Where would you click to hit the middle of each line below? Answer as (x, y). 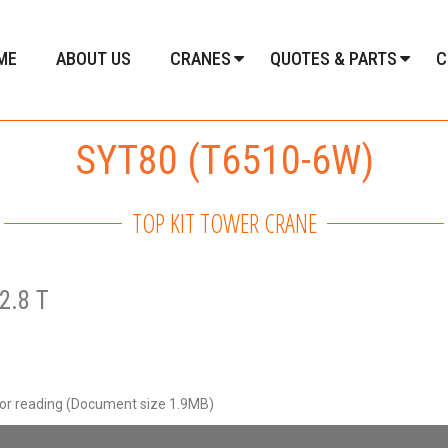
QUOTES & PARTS (334, 58)
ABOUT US (94, 58)
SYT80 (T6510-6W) (224, 160)
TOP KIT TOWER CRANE (224, 223)
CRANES (201, 58)
